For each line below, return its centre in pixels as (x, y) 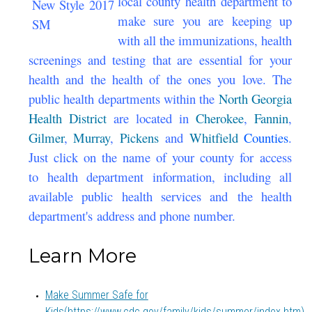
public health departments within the (123, 99)
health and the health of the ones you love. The (160, 79)
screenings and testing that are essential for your (160, 60)
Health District (71, 118)
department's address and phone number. (132, 216)
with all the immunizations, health (205, 40)
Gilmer (46, 138)
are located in (151, 118)
